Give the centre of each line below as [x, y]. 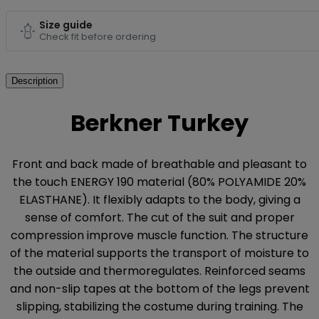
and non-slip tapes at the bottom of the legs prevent [159, 289]
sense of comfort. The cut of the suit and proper [159, 218]
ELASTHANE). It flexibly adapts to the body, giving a [159, 200]
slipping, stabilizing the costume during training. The [159, 307]
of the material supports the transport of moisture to [159, 253]
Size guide [66, 25]
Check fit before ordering [98, 37]
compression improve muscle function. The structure [159, 236]
